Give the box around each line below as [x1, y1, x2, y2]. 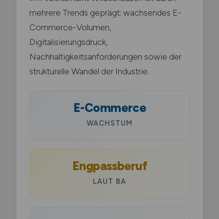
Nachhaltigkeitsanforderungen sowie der [29, 51, 181, 62]
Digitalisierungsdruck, [29, 36, 108, 47]
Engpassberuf [72, 158, 147, 173]
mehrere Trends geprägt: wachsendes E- [29, 7, 181, 18]
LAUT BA [93, 176, 126, 186]
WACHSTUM [87, 118, 132, 128]
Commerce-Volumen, [29, 22, 111, 32]
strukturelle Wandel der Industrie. [29, 66, 149, 76]
